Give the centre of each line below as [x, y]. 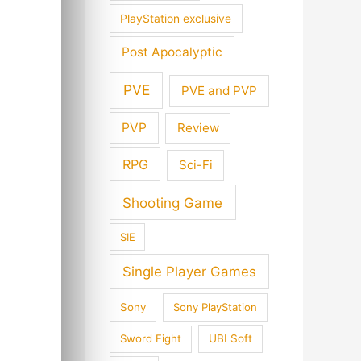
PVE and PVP [220, 90]
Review [198, 128]
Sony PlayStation [215, 307]
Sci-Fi [195, 165]
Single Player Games [190, 271]
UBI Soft [231, 339]
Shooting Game [173, 202]
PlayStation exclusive [176, 18]
